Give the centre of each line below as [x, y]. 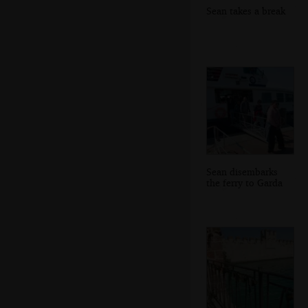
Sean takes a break [246, 11]
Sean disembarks [242, 171]
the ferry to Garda [244, 182]
